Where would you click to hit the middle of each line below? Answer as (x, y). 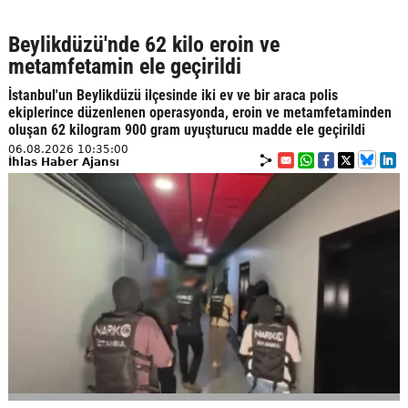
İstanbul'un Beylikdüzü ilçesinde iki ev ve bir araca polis (173, 95)
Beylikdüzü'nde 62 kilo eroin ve (143, 44)
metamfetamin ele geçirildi (124, 66)
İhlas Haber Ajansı (63, 162)
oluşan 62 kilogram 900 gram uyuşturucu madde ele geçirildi (186, 129)
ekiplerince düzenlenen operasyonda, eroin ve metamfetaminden (199, 112)
